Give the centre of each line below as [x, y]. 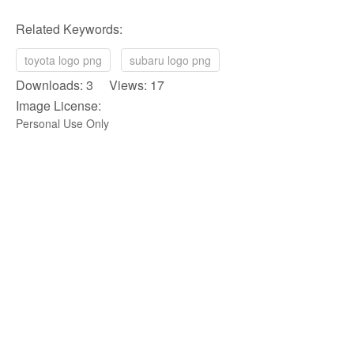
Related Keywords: [69, 29]
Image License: [58, 106]
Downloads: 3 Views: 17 [90, 85]
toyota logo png [63, 60]
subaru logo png [170, 60]
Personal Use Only [62, 124]
